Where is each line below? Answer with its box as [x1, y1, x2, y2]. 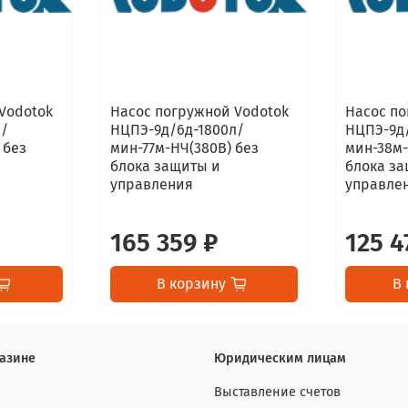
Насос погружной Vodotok [109, 102, 289, 120]
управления [109, 175, 193, 193]
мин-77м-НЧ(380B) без [109, 138, 259, 157]
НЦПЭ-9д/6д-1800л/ [109, 120, 244, 138]
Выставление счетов [214, 384, 341, 400]
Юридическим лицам [214, 351, 346, 366]
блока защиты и [109, 157, 220, 175]
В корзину [157, 274, 227, 292]
